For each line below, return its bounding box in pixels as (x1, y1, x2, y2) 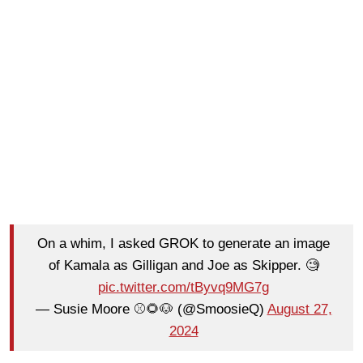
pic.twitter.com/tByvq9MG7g (98, 280, 269, 296)
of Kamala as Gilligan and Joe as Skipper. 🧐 (48, 258, 319, 274)
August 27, (267, 301, 332, 318)
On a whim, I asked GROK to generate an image (37, 236, 330, 252)
